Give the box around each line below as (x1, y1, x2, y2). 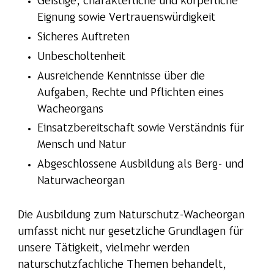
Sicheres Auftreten (37, 32, 130, 43)
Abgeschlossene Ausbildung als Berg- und (37, 160, 243, 171)
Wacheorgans (37, 104, 103, 115)
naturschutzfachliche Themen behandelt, (17, 259, 226, 270)
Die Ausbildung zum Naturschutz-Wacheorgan (17, 210, 245, 221)
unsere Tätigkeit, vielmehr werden (17, 243, 190, 254)
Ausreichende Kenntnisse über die (37, 71, 205, 82)
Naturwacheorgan (37, 176, 125, 187)
